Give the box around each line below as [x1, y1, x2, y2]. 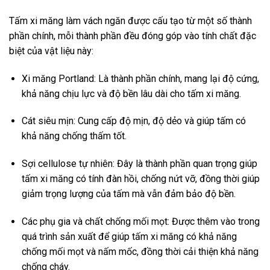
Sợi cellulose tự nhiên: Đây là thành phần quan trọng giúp [21, 158, 257, 170]
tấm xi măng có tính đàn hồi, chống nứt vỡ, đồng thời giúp [21, 173, 260, 185]
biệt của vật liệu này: [9, 45, 93, 57]
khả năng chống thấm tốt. [21, 130, 127, 142]
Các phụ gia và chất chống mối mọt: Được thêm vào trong [21, 216, 260, 227]
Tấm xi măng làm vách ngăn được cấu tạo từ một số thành [9, 14, 252, 27]
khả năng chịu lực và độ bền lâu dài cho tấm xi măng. [21, 87, 241, 99]
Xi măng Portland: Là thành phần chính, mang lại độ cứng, [21, 72, 259, 84]
